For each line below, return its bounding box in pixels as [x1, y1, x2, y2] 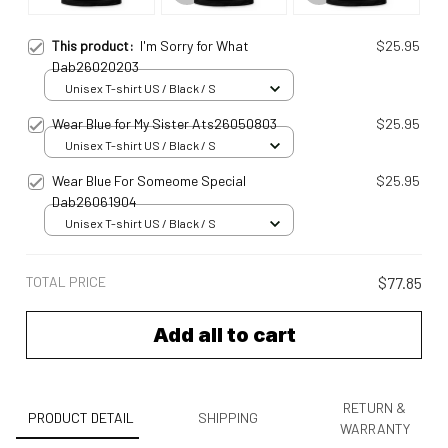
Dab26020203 [52, 57, 139, 75]
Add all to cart [152, 322, 296, 347]
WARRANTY [339, 419, 410, 437]
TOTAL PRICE [26, 272, 106, 290]
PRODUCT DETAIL [28, 409, 135, 427]
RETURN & [343, 398, 407, 416]
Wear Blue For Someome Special [52, 171, 246, 189]
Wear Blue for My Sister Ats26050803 [52, 114, 277, 132]
